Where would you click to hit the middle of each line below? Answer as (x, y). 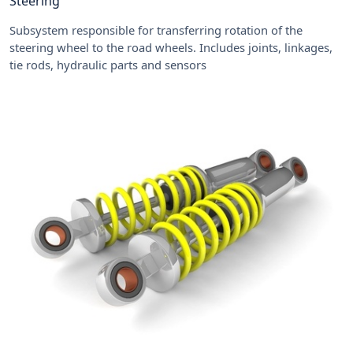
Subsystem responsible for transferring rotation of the (156, 30)
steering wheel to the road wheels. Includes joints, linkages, (171, 47)
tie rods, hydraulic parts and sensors (108, 64)
